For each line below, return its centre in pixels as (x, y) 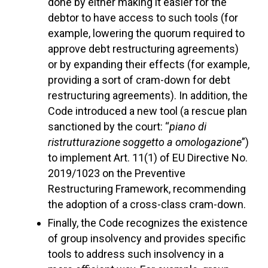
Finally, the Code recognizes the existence (148, 223)
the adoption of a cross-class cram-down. (147, 204)
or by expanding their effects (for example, (149, 64)
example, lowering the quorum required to (146, 33)
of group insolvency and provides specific (147, 238)
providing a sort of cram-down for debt (139, 80)
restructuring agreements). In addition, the (148, 95)
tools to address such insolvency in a (136, 254)
